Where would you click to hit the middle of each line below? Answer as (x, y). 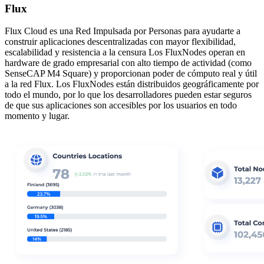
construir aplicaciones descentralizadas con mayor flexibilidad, (120, 42)
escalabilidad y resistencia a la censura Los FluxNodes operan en (125, 52)
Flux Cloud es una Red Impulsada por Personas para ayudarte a (123, 31)
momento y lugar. (37, 116)
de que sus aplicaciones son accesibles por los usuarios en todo (121, 105)
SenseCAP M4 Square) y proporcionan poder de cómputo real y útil (131, 74)
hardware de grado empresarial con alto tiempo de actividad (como (128, 63)
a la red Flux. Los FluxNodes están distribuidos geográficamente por (132, 84)
